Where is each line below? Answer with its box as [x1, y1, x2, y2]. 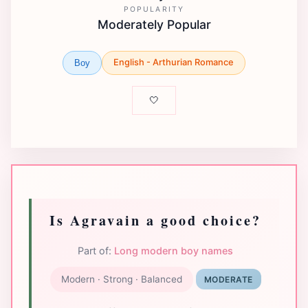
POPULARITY [124, 5, 184, 14]
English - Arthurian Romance [113, 57, 234, 68]
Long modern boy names [114, 244, 233, 256]
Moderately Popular [97, 17, 211, 32]
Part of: [78, 244, 114, 256]
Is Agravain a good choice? [49, 210, 261, 230]
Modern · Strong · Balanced [60, 273, 182, 285]
